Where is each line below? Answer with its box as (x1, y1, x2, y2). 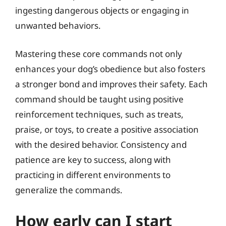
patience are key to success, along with (15, 153, 171, 165)
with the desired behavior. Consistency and (15, 138, 187, 150)
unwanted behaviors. (15, 20, 101, 31)
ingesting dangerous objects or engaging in (15, 5, 189, 16)
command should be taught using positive (15, 93, 184, 105)
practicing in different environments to (15, 168, 171, 181)
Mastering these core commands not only (15, 47, 182, 60)
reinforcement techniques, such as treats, (15, 108, 184, 120)
